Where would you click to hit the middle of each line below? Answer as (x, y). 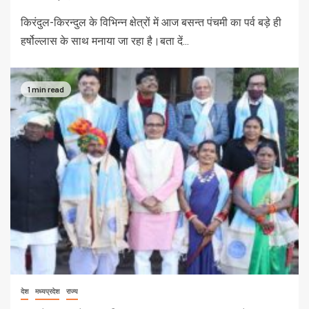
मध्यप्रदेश (47, 292)
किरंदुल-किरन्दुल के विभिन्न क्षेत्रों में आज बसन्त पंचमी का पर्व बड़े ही (151, 23)
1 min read (46, 89)
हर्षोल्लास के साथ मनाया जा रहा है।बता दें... (105, 41)
